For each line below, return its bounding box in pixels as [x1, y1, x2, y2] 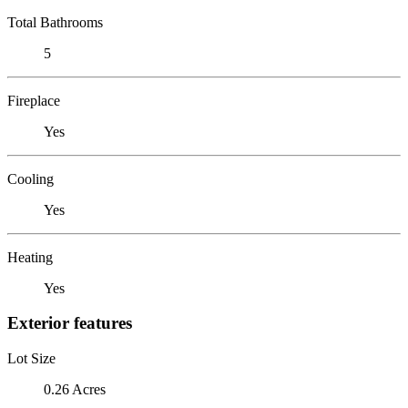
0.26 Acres [44, 381, 106, 397]
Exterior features [7, 313, 132, 333]
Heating [7, 249, 53, 265]
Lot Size [7, 350, 56, 366]
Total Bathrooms [7, 14, 103, 30]
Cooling [7, 170, 54, 187]
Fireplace [7, 92, 60, 108]
